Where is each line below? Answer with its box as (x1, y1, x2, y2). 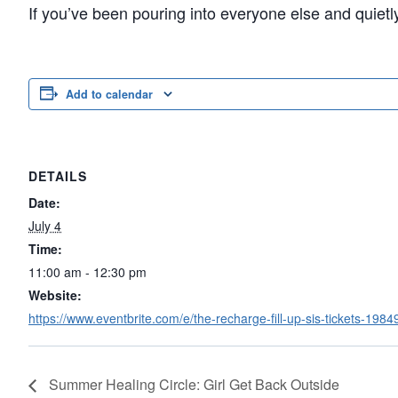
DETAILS (28, 167, 87, 185)
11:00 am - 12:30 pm (28, 263, 147, 281)
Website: (28, 286, 82, 304)
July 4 (28, 217, 61, 235)
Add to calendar (66, 86, 153, 102)
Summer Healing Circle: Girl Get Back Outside (45, 374, 339, 395)
